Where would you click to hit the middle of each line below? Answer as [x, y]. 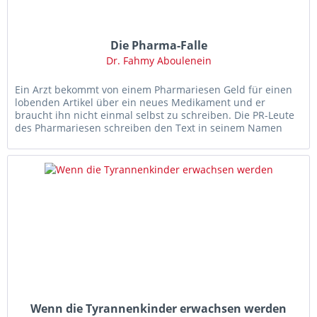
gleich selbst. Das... [61, 140]
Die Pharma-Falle [158, 45]
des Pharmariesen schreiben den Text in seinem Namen [149, 127]
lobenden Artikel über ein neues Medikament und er [140, 102]
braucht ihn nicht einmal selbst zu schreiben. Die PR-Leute [155, 115]
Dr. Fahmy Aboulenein [158, 60]
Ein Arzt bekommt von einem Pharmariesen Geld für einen [154, 89]
